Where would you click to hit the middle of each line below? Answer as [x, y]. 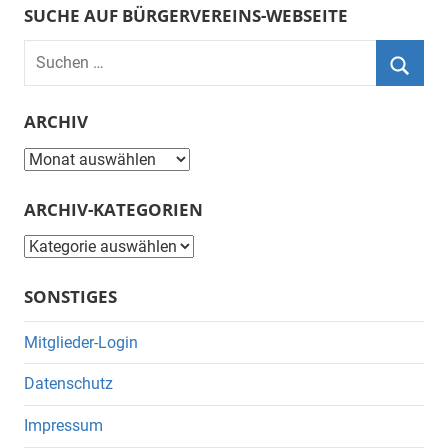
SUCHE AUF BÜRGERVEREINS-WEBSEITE [186, 16]
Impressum [63, 426]
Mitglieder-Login [81, 342]
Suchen [49, 52]
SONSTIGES [70, 297]
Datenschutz [68, 384]
